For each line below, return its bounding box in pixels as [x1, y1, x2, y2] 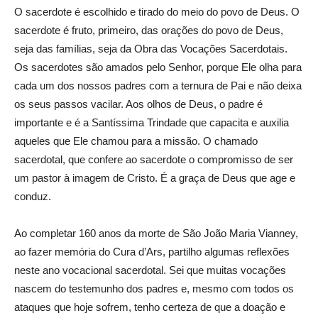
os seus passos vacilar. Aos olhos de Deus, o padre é [14, 97, 263, 110]
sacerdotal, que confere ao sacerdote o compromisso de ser [14, 153, 293, 165]
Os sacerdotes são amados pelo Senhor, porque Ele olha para [14, 60, 302, 73]
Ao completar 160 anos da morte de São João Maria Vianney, [14, 226, 298, 239]
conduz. [14, 190, 51, 202]
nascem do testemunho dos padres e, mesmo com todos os [14, 282, 294, 295]
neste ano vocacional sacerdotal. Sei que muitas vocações [14, 263, 286, 276]
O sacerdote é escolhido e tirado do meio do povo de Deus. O [14, 5, 300, 18]
